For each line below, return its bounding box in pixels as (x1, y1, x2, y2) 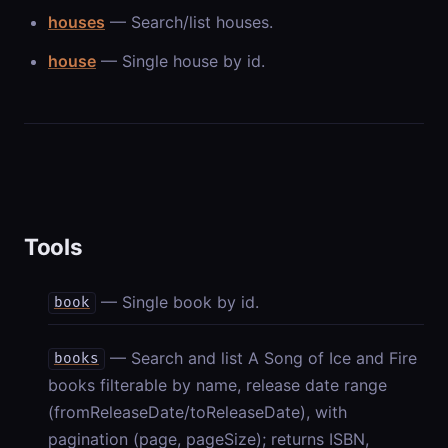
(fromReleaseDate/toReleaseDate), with (48, 401, 347, 422)
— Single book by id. (100, 291, 259, 312)
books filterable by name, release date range (48, 374, 387, 395)
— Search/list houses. (105, 11, 273, 32)
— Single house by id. (96, 50, 265, 71)
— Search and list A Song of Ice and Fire (109, 347, 417, 368)
